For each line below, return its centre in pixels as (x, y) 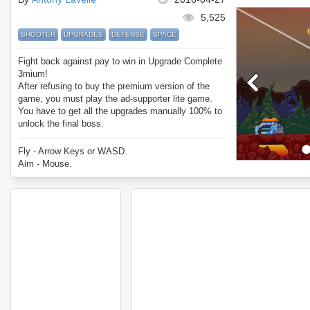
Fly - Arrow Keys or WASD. (73, 152)
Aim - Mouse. (45, 164)
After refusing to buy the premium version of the (114, 86)
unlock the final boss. (61, 124)
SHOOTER (38, 34)
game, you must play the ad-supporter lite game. (115, 99)
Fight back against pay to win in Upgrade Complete (120, 61)
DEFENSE (128, 34)
